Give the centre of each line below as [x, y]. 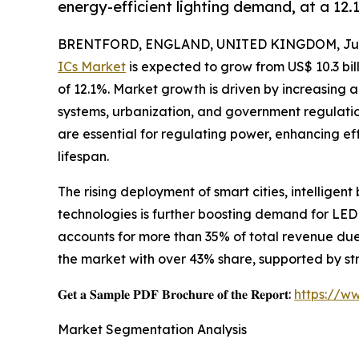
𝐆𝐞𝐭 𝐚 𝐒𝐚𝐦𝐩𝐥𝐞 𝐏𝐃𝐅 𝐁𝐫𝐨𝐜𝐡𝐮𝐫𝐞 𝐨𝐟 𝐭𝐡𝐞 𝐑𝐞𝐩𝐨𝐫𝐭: [176, 294]
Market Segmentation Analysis [152, 330]
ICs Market [92, 67]
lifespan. [83, 157]
